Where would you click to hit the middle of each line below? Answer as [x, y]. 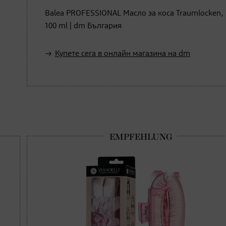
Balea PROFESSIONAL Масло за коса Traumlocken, [134, 13]
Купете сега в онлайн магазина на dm [123, 54]
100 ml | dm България [83, 26]
